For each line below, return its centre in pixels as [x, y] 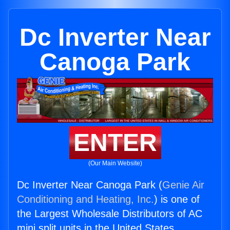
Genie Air [183, 185]
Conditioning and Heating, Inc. [85, 199]
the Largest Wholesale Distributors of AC [110, 214]
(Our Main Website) [115, 164]
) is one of [177, 199]
